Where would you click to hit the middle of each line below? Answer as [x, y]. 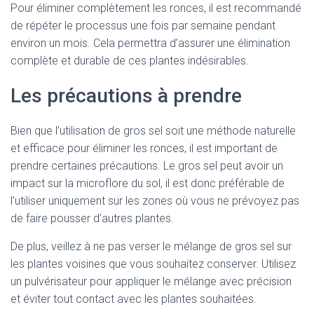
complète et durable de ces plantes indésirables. [130, 61]
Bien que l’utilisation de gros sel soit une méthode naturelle [153, 131]
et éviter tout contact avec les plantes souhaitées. [134, 299]
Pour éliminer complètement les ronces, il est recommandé [156, 8]
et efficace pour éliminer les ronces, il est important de [144, 148]
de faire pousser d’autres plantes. [92, 218]
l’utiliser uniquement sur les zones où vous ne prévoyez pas [155, 201]
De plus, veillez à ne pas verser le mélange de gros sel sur [151, 246]
